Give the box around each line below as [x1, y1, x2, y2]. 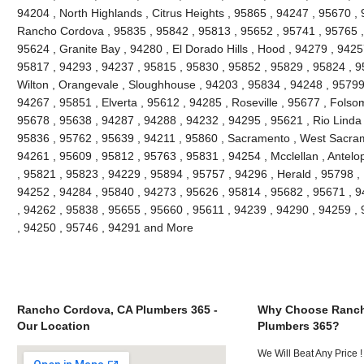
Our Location [16, 318, 90, 332]
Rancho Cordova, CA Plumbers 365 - [16, 302, 218, 316]
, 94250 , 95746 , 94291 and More [16, 220, 193, 234]
